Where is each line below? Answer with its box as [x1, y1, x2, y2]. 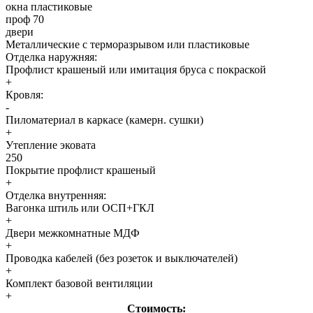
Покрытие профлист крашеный [6, 164, 156, 177]
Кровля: [6, 89, 43, 101]
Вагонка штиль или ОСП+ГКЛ [6, 202, 154, 214]
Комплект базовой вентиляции [6, 277, 153, 290]
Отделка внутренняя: [6, 189, 106, 202]
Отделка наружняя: [6, 51, 97, 64]
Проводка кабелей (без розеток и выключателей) [6, 252, 238, 265]
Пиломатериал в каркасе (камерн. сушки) [6, 114, 203, 126]
